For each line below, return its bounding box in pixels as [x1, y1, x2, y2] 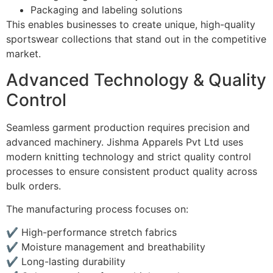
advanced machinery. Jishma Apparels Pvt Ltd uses [6, 135, 243, 148]
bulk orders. [6, 179, 61, 192]
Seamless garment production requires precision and [6, 121, 250, 133]
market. [6, 48, 41, 60]
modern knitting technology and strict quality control [6, 150, 251, 163]
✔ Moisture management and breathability [6, 241, 205, 253]
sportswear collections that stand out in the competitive [6, 33, 266, 46]
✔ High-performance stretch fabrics [6, 226, 177, 239]
